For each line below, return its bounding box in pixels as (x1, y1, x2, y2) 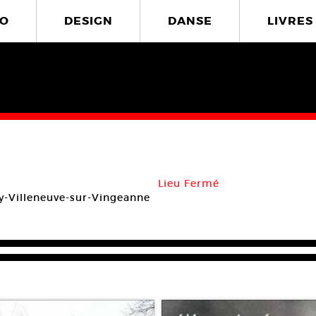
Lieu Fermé (158, 177, 219, 190)
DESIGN (63, 13, 113, 28)
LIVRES (267, 13, 313, 28)
